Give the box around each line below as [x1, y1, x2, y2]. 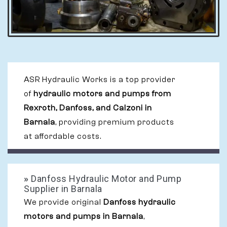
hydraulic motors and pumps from [33, 89, 171, 98]
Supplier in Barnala [24, 183, 102, 194]
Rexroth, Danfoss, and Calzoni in [24, 103, 152, 112]
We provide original [24, 198, 103, 207]
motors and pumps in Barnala [24, 212, 143, 221]
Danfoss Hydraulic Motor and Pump [28, 173, 181, 184]
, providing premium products [55, 118, 174, 127]
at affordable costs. [24, 132, 101, 141]
